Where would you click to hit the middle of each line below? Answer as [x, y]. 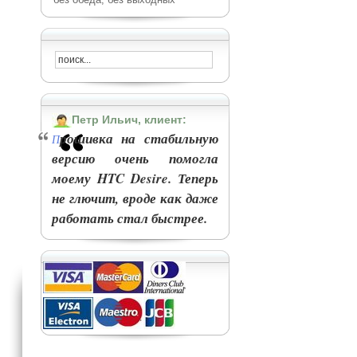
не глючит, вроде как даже [135, 199]
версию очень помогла [135, 159]
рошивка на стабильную [139, 139]
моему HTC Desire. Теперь [135, 179]
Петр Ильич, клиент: [129, 120]
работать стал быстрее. [129, 219]
